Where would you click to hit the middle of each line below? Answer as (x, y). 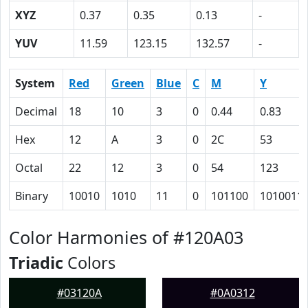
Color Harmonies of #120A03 (126, 237)
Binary (32, 196)
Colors (89, 263)
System (35, 83)
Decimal (36, 111)
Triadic (36, 263)
